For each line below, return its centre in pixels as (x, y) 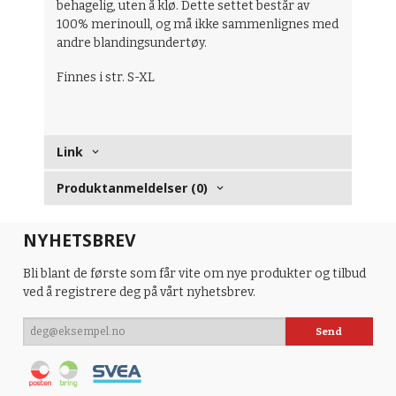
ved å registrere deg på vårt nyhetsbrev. (140, 293)
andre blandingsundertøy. (132, 43)
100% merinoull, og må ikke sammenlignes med (198, 25)
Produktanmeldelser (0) (133, 188)
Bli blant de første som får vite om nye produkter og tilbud (195, 274)
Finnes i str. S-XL (106, 77)
